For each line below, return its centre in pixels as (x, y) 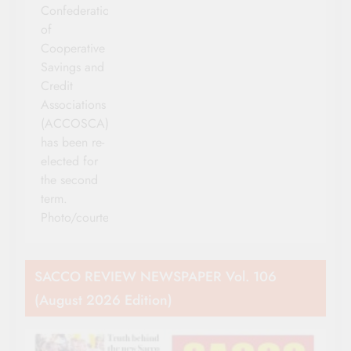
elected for (69, 161)
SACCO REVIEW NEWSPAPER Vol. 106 (156, 276)
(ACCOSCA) (75, 123)
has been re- (72, 142)
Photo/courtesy (80, 217)
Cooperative (73, 48)
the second (69, 179)
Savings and (72, 67)
